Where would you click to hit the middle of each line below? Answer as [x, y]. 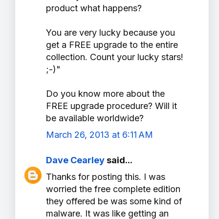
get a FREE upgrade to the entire [112, 45]
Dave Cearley [75, 160]
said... [119, 160]
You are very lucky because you [110, 33]
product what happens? [94, 8]
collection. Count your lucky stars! [115, 57]
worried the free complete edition [113, 189]
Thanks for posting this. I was [106, 177]
